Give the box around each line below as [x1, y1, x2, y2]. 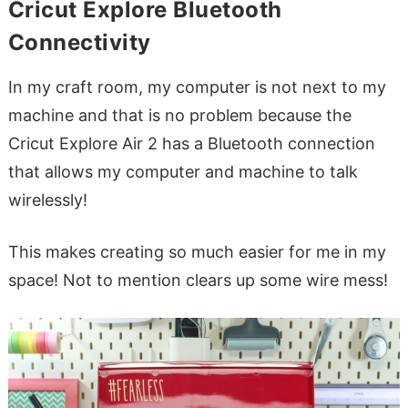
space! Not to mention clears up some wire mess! [7, 270, 388, 291]
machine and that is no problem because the [7, 106, 352, 126]
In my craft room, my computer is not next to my [7, 77, 386, 97]
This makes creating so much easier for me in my [7, 242, 386, 262]
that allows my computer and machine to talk [7, 162, 358, 182]
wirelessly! [7, 190, 87, 210]
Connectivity [7, 29, 151, 56]
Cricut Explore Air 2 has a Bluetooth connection [7, 134, 375, 154]
